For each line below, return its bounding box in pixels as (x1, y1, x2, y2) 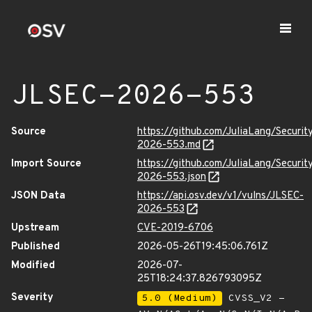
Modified (11, 259, 55, 272)
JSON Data (11, 189, 65, 203)
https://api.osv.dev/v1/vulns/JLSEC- (137, 189, 304, 203)
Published (11, 240, 60, 253)
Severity (11, 291, 54, 304)
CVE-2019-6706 (137, 221, 213, 235)
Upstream (11, 221, 59, 235)
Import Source (11, 157, 81, 171)
